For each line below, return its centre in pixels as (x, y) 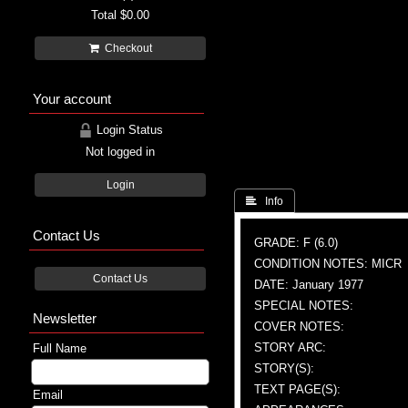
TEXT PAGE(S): (297, 389)
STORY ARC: (290, 347)
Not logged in (120, 151)
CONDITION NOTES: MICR (328, 263)
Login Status (127, 129)
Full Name (60, 348)
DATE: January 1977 (309, 284)
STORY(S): (284, 368)
